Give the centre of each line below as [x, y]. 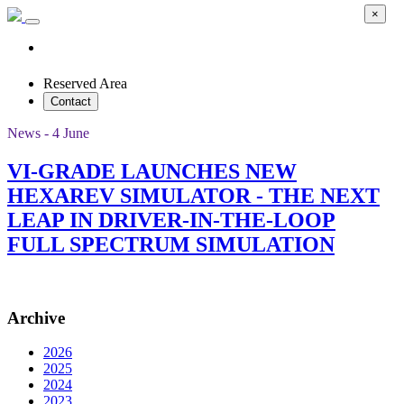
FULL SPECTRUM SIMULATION [171, 244]
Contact [71, 101]
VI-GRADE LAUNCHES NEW [152, 171]
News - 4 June [48, 133]
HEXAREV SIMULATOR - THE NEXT [193, 195]
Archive [36, 317]
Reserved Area [85, 83]
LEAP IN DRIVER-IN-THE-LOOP [171, 220]
